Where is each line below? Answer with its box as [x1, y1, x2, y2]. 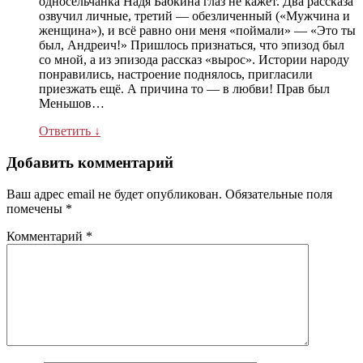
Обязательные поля [225, 186, 332, 201]
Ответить [39, 124, 94, 139]
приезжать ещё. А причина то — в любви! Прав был [39, 82, 330, 96]
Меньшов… [39, 96, 105, 111]
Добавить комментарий [6, 154, 173, 172]
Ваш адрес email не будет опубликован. [6, 186, 222, 201]
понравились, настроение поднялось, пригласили [39, 67, 313, 82]
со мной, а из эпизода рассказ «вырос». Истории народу [39, 53, 349, 67]
